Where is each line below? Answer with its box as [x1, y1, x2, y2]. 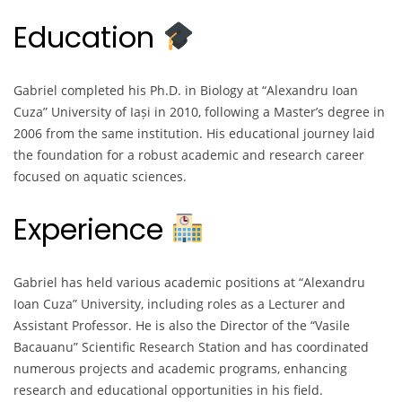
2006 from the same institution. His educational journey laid [13, 124, 375, 142]
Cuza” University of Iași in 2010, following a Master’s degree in [13, 102, 385, 120]
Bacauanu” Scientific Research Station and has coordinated [13, 337, 369, 355]
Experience [13, 209, 171, 250]
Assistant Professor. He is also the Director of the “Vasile [13, 316, 350, 334]
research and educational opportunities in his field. [13, 380, 323, 398]
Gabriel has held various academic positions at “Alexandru [13, 273, 365, 291]
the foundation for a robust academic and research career [13, 145, 364, 163]
